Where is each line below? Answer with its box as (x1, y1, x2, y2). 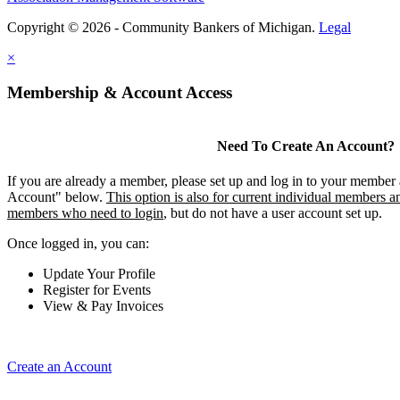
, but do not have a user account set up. (163, 205, 382, 221)
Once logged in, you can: (7, 236, 149, 252)
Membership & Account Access (7, 82, 232, 102)
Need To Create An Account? (216, 137, 395, 154)
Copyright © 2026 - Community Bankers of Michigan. (7, 20, 319, 36)
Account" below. (7, 189, 106, 205)
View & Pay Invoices (43, 298, 163, 314)
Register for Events (43, 282, 151, 298)
